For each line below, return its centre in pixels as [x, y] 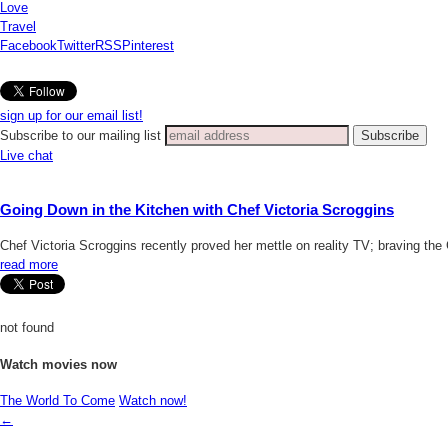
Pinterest [148, 45]
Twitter [76, 45]
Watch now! [153, 400]
